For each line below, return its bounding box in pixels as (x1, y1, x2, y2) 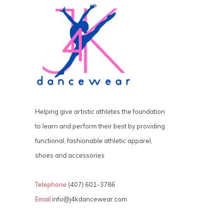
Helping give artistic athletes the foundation (35, 108, 165, 115)
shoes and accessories (35, 151, 105, 159)
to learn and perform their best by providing (35, 122, 165, 130)
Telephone (35, 181, 67, 188)
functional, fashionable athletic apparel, (35, 137, 152, 145)
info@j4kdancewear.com (52, 195, 127, 203)
